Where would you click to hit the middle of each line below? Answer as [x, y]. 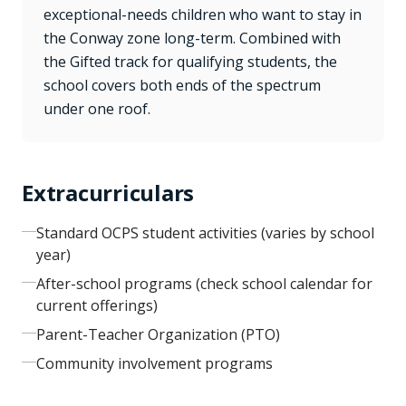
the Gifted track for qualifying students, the [190, 62]
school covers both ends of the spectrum [182, 85]
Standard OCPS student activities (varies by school [205, 233]
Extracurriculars [108, 193]
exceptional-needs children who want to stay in [203, 14]
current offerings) [97, 305]
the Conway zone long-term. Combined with [192, 38]
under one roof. [97, 109]
